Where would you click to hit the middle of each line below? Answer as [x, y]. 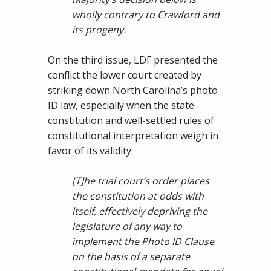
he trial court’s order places [146, 181]
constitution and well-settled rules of [131, 121]
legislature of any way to [127, 227]
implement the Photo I [123, 242]
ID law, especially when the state [121, 106]
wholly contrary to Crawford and [146, 15]
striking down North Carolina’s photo [133, 90]
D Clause [194, 242]
